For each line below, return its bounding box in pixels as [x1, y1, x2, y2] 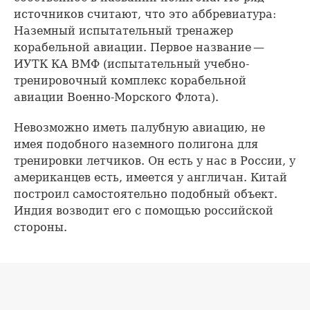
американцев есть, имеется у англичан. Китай [14, 171, 287, 185]
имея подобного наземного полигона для [14, 138, 258, 152]
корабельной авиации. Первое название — [14, 41, 266, 55]
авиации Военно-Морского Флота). [14, 91, 219, 104]
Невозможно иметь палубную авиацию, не [14, 121, 265, 135]
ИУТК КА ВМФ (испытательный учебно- [14, 57, 249, 71]
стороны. [14, 221, 67, 235]
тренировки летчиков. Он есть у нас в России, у [14, 154, 295, 168]
